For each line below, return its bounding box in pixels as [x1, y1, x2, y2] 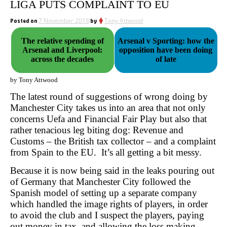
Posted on [10, 16, 39, 25]
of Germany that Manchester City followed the [10, 176, 191, 187]
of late [155, 55, 176, 63]
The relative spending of [21, 36, 104, 45]
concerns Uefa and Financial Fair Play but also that [10, 113, 207, 125]
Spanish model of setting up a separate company [10, 187, 197, 198]
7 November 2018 [39, 16, 89, 25]
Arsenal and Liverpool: [22, 46, 103, 54]
